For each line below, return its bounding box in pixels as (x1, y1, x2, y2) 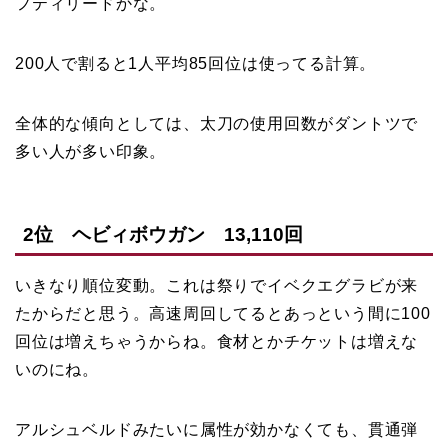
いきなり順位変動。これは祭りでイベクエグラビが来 (15, 276, 419, 294)
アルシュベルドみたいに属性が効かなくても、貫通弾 (15, 420, 419, 438)
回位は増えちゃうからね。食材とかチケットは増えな (15, 332, 419, 350)
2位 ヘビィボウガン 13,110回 (23, 223, 303, 245)
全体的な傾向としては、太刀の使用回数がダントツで (15, 115, 419, 133)
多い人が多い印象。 (15, 143, 167, 161)
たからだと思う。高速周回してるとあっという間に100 (15, 304, 431, 322)
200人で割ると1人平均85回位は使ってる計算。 (15, 55, 377, 73)
